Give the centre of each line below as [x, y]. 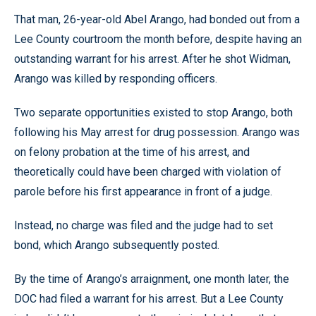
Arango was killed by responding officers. [116, 79]
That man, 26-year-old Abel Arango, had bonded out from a [157, 19]
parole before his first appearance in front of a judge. [143, 192]
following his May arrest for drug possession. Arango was [157, 132]
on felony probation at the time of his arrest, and [132, 152]
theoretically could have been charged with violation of [148, 172]
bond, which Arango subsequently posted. [117, 245]
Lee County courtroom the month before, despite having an [158, 39]
